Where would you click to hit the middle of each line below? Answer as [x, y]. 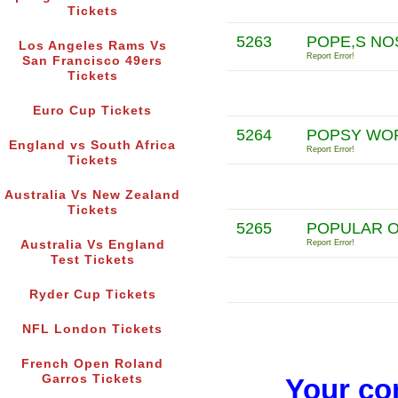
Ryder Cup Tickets [92, 295]
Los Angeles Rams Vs [92, 46]
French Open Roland [92, 364]
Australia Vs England [92, 245]
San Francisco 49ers [92, 61]
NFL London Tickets [92, 330]
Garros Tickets [92, 379]
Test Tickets [92, 260]
